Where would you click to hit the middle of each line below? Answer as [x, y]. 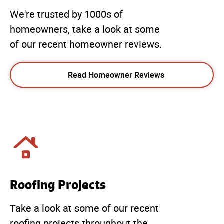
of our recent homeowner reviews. [86, 45]
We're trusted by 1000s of [66, 15]
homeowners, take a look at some [85, 30]
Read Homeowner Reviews [116, 75]
